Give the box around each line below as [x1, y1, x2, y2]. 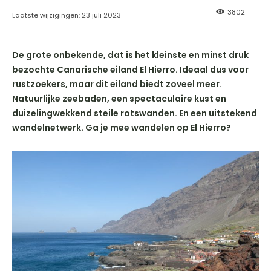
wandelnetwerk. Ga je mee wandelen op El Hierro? [12, 121, 231, 134]
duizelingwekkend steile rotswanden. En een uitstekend [12, 106, 257, 119]
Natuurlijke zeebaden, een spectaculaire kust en [12, 92, 226, 105]
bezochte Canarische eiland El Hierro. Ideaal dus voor [12, 63, 249, 76]
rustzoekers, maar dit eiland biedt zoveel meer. [12, 77, 222, 90]
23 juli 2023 [82, 10, 121, 20]
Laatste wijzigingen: [12, 10, 80, 20]
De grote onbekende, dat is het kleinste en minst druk [12, 48, 249, 61]
